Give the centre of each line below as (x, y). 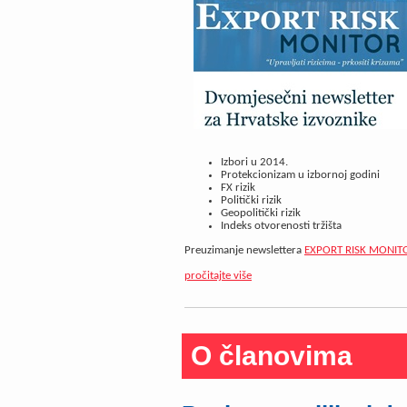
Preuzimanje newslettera (244, 251)
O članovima (272, 356)
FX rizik (239, 187)
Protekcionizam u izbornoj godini (300, 174)
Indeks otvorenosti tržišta (281, 225)
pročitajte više (218, 275)
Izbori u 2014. (254, 162)
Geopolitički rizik (261, 213)
